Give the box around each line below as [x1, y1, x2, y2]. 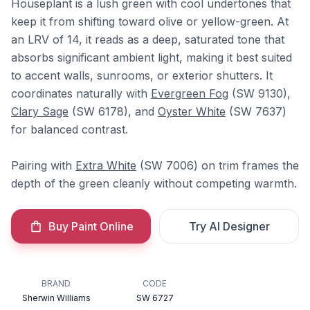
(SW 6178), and [69, 104, 158, 118]
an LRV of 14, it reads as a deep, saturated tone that [11, 33, 284, 46]
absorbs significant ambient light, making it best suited [11, 51, 292, 64]
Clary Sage [11, 104, 69, 118]
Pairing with [11, 158, 75, 172]
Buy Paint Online [48, 219, 134, 233]
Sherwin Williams [21, 293, 91, 303]
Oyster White [158, 104, 226, 118]
